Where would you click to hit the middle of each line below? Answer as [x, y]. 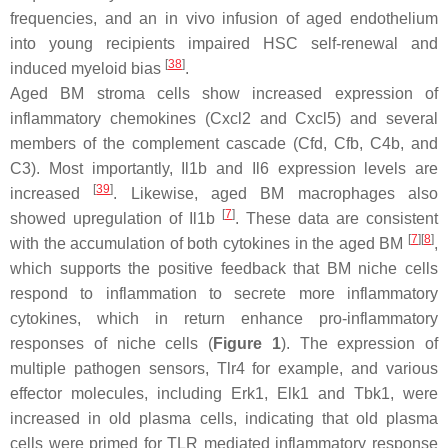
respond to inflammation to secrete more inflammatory [224, 293]
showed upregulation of [99, 218]
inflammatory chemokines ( [110, 118]
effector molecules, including [120, 393]
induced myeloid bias [87, 68]
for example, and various [341, 368]
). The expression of [359, 343]
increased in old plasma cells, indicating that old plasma [224, 418]
